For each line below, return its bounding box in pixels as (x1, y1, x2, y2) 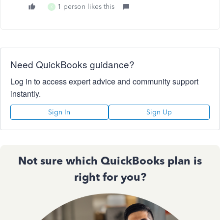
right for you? (74, 170, 146, 184)
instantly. (10, 88, 41, 99)
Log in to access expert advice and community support (10, 76, 198, 87)
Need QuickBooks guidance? (10, 57, 135, 71)
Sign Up (146, 108, 172, 116)
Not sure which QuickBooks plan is (18, 154, 202, 167)
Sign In (48, 108, 71, 116)
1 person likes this (57, 2, 114, 11)
